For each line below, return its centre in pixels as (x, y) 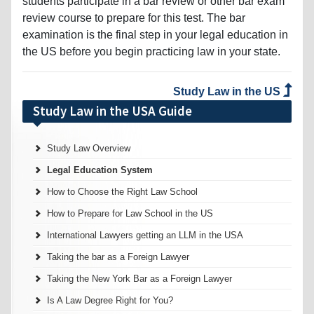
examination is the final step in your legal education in (155, 34)
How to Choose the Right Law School (122, 191)
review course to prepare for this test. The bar (134, 18)
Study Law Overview (89, 148)
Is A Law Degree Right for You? (110, 300)
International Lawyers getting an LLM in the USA (145, 235)
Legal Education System (100, 170)
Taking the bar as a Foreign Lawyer (118, 257)
